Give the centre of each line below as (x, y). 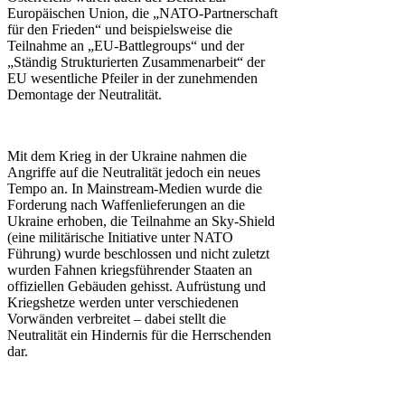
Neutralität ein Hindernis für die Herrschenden (139, 335)
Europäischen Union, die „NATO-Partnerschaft (142, 14)
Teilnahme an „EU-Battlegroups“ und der (126, 46)
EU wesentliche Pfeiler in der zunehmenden (132, 79)
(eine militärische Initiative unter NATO (120, 238)
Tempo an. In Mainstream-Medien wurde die (135, 189)
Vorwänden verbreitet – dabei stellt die (117, 319)
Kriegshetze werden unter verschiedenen (123, 303)
